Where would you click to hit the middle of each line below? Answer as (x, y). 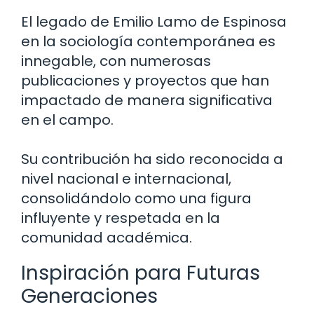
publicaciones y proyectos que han (145, 80)
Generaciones (89, 296)
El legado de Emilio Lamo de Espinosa (154, 21)
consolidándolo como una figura (136, 198)
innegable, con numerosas (116, 61)
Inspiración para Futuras (141, 273)
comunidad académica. (107, 237)
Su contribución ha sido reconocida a (152, 159)
